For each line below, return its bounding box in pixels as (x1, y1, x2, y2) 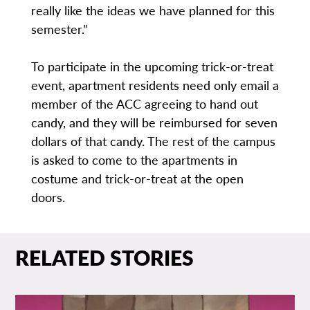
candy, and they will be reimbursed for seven (30, 113, 277, 131)
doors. (30, 188, 65, 206)
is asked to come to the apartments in (30, 151, 237, 169)
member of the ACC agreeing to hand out (30, 95, 258, 113)
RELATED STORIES (15, 242, 194, 272)
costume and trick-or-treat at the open (30, 170, 244, 188)
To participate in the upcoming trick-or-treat (30, 57, 273, 75)
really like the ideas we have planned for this (30, 1, 275, 19)
